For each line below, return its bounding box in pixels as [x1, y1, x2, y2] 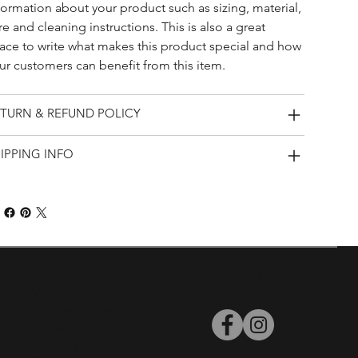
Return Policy [32, 302, 116, 320]
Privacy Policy [32, 320, 117, 338]
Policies [32, 267, 81, 285]
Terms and [32, 337, 98, 356]
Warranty [32, 284, 89, 303]
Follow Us [211, 267, 274, 285]
